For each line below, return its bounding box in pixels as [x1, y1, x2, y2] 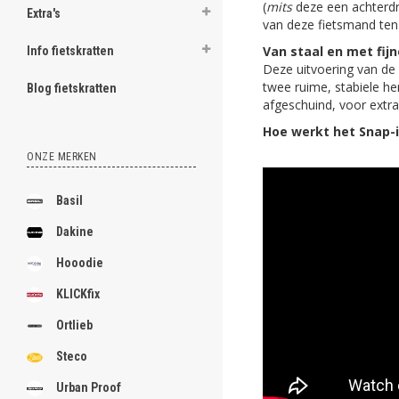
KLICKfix [56, 287, 100, 301]
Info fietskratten [27, 44, 114, 58]
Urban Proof [56, 380, 121, 395]
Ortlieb [56, 318, 93, 332]
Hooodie [56, 256, 103, 270]
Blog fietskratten [27, 81, 117, 95]
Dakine [56, 224, 94, 239]
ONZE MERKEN [27, 151, 97, 163]
